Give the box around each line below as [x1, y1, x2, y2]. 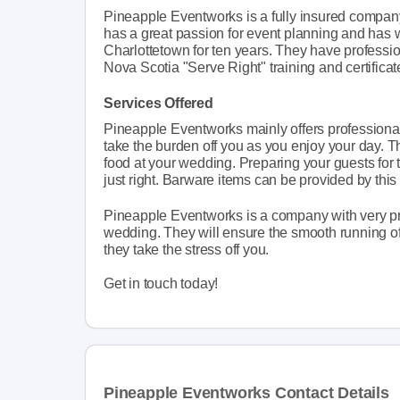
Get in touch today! [104, 275, 219, 291]
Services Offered [104, 95, 213, 111]
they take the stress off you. [104, 241, 270, 257]
